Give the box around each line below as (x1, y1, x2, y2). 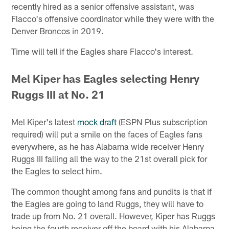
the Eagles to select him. (11, 166, 103, 176)
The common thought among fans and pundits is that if (11, 186, 212, 197)
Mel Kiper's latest (11, 117, 78, 127)
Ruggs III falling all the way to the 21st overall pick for (11, 153, 208, 164)
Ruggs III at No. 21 (11, 87, 105, 101)
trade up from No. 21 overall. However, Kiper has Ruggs (11, 211, 216, 221)
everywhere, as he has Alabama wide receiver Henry (11, 141, 204, 152)
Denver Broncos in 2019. (11, 25, 104, 36)
